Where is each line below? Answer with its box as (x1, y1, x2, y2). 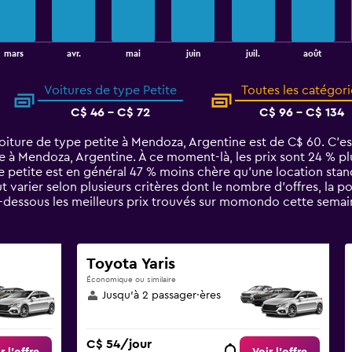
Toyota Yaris (86, 256, 175, 272)
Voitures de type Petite (43, 84, 177, 97)
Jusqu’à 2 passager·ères (101, 290, 221, 301)
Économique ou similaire (86, 276, 176, 284)
